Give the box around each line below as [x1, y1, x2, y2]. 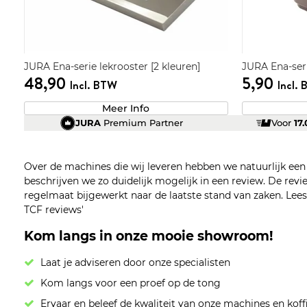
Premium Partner [101, 117, 184, 129]
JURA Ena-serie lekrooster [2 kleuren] [23, 60, 200, 73]
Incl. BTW [69, 76, 117, 93]
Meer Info [102, 101, 150, 114]
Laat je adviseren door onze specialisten [40, 256, 230, 269]
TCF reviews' [23, 203, 84, 216]
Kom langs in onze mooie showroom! [23, 228, 273, 244]
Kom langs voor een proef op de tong [40, 277, 221, 290]
